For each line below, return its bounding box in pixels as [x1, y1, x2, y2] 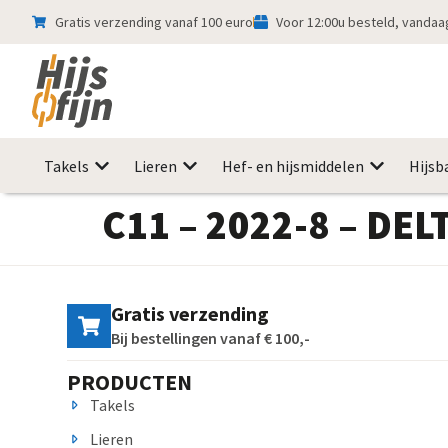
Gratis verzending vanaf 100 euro [54, 12, 253, 31]
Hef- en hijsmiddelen [222, 156, 364, 176]
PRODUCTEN [67, 368, 193, 397]
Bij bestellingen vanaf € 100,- [111, 328, 311, 349]
